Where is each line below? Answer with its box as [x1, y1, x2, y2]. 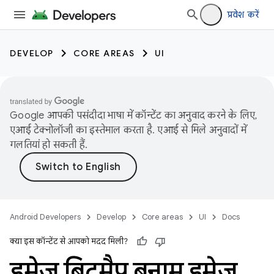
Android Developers [10, 212, 81, 222]
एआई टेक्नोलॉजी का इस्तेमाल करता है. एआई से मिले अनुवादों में [10, 124, 246, 136]
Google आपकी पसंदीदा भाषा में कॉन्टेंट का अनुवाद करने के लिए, [10, 109, 257, 122]
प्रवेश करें [226, 9, 259, 20]
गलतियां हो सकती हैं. [10, 139, 88, 151]
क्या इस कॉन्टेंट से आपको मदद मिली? [10, 236, 128, 246]
